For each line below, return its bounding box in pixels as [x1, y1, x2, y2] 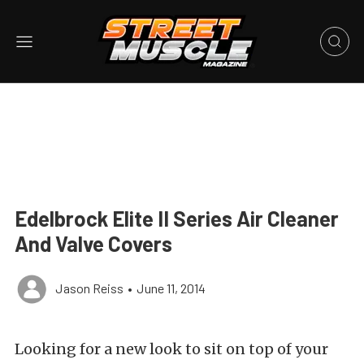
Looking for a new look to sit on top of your [15, 340, 328, 358]
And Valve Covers [15, 231, 172, 256]
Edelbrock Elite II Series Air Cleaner [15, 206, 339, 231]
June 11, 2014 [136, 280, 206, 296]
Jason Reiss [55, 280, 123, 296]
